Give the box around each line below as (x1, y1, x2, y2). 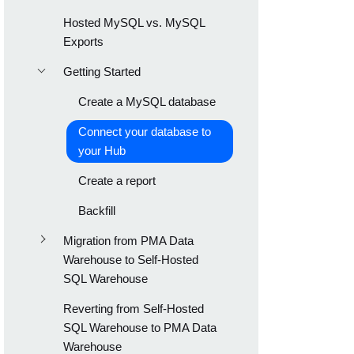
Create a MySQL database (78, 95, 216, 108)
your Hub (78, 144, 126, 157)
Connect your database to (78, 125, 211, 138)
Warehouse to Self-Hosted (62, 253, 198, 266)
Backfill (78, 204, 115, 217)
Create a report (78, 174, 156, 187)
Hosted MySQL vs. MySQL (62, 16, 205, 29)
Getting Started (62, 65, 141, 78)
